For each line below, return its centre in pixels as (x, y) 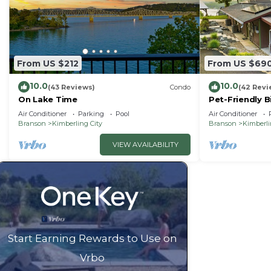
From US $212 (48, 63)
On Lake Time (48, 100)
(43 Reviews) (71, 87)
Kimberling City (77, 124)
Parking (91, 114)
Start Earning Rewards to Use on (92, 239)
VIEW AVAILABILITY (145, 145)
